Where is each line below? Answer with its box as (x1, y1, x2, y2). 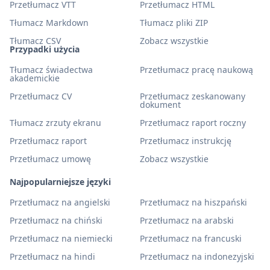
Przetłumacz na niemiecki (10, 233, 113, 244)
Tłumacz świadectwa (10, 64, 93, 75)
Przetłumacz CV (10, 90, 72, 102)
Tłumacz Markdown (10, 17, 89, 28)
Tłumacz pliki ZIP (140, 17, 208, 28)
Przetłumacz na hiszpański (140, 196, 247, 208)
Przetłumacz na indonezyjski (140, 251, 254, 262)
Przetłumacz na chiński (10, 215, 102, 226)
